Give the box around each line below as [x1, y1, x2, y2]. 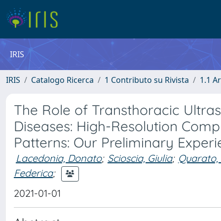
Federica [14, 166, 53, 179]
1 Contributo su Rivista [105, 74, 189, 85]
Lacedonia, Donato [16, 152, 102, 164]
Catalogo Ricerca [31, 74, 94, 85]
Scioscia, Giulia [108, 152, 172, 164]
